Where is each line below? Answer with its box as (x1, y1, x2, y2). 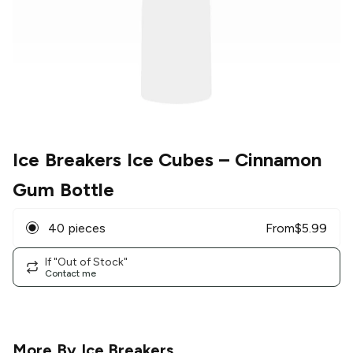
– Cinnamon (214, 148, 322, 172)
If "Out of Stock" (45, 255, 128, 269)
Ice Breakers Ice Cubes (13, 148, 214, 172)
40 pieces (48, 220, 106, 236)
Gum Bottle (13, 178, 114, 202)
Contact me (45, 267, 96, 279)
